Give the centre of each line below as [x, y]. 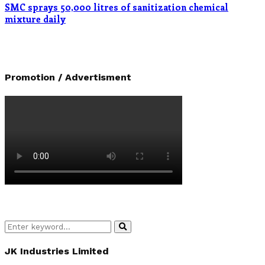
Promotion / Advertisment [68, 77]
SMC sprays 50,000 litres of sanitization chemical [117, 7]
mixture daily [35, 19]
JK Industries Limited [57, 251]
